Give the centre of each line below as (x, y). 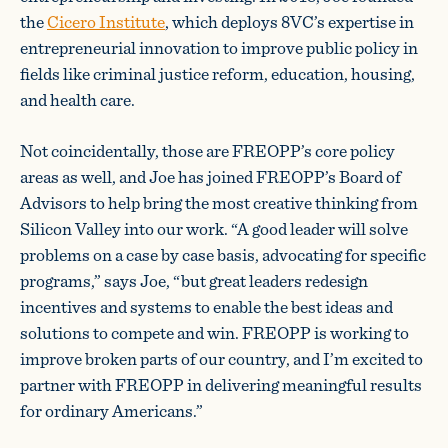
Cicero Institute (106, 21)
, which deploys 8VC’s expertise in (289, 21)
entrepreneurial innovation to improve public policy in (219, 47)
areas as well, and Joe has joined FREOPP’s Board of (210, 176)
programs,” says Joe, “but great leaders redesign (194, 280)
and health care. (77, 99)
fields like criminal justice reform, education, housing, (217, 73)
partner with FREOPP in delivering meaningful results (221, 384)
